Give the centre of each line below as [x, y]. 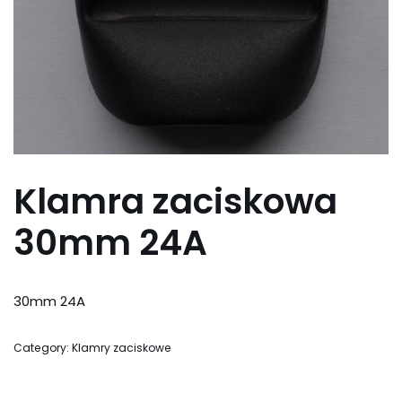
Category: [43, 348]
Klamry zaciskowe [122, 348]
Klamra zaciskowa [175, 201]
